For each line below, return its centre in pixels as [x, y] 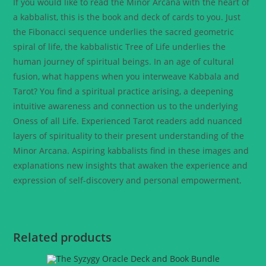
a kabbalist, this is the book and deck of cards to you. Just [127, 17]
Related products [63, 237]
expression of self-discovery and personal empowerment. [128, 180]
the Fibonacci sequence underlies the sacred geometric [124, 32]
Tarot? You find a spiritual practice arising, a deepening [123, 91]
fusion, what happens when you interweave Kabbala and [126, 77]
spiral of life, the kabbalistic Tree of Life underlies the [120, 47]
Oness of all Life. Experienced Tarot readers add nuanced [128, 121]
